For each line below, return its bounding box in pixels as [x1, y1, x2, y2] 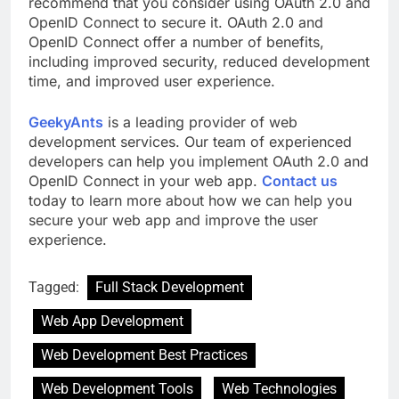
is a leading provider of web [103, 113, 297, 132]
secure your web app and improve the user [28, 211, 318, 230]
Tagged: [28, 279, 83, 297]
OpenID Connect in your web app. [28, 172, 262, 191]
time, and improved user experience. [28, 72, 275, 91]
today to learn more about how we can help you [28, 191, 352, 210]
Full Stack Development [95, 279, 244, 297]
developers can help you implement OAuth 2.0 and [28, 152, 369, 171]
